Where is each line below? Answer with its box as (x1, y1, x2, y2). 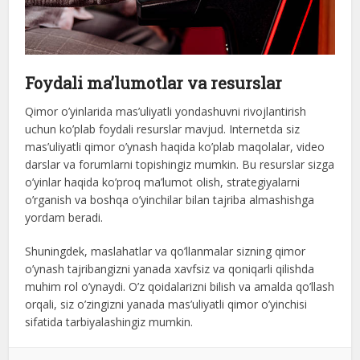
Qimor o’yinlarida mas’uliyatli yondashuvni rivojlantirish (25, 104, 307, 120)
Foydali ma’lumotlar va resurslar (25, 72, 283, 94)
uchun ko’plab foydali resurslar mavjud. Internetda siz (25, 121, 301, 137)
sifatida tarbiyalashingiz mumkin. (25, 314, 194, 330)
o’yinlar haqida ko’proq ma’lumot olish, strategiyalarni (25, 174, 301, 190)
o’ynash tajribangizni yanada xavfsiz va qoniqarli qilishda (25, 261, 315, 277)
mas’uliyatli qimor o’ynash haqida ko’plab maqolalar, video (25, 139, 325, 155)
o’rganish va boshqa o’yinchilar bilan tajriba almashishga (25, 192, 315, 208)
